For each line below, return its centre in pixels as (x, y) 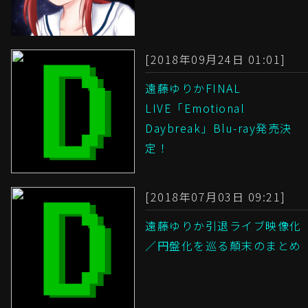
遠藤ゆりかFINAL (193, 88)
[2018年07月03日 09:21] (216, 197)
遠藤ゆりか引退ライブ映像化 (223, 226)
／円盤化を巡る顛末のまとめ (223, 246)
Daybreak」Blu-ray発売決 (219, 128)
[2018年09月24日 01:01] (216, 59)
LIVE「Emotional (195, 108)
